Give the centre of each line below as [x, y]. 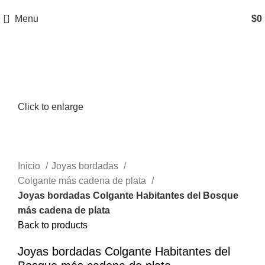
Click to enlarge [51, 107]
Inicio [30, 166]
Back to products [53, 225]
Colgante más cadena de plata [83, 181]
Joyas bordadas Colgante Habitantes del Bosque [128, 196]
